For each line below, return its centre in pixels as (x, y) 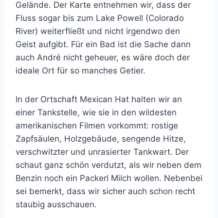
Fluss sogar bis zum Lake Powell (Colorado (100, 18)
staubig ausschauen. (56, 205)
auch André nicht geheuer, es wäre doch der (103, 58)
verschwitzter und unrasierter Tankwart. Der (102, 152)
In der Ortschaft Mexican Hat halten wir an (99, 100)
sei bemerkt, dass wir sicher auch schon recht (105, 191)
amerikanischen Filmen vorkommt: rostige (97, 126)
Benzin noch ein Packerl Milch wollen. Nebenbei (109, 178)
